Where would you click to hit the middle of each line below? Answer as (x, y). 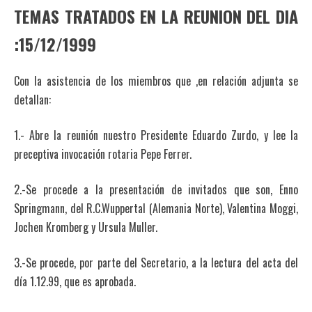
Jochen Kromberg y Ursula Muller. (86, 227)
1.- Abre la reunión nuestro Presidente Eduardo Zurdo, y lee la (156, 135)
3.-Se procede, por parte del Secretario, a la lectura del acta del (156, 262)
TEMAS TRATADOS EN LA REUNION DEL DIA (156, 16)
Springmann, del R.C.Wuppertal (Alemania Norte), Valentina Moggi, (156, 208)
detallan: (32, 99)
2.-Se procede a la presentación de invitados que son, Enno (156, 189)
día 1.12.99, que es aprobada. (75, 281)
